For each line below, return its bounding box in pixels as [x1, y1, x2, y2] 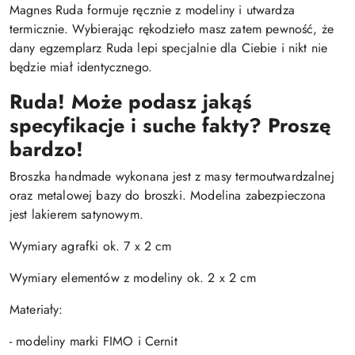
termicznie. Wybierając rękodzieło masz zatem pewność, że [10, 20, 334, 38]
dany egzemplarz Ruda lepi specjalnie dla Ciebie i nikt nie [10, 39, 328, 57]
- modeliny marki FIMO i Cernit [10, 332, 177, 350]
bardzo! [10, 135, 83, 163]
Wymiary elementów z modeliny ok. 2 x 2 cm [10, 269, 257, 287]
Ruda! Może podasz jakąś [10, 87, 252, 116]
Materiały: [10, 300, 63, 319]
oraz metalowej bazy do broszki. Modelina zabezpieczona [10, 186, 326, 204]
